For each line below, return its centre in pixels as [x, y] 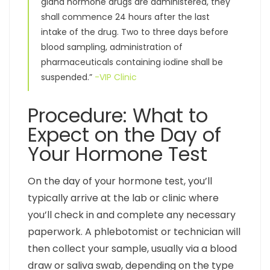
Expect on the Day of [124, 135]
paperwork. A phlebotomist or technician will [134, 232]
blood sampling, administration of [112, 47]
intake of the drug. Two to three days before [135, 32]
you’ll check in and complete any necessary [132, 215]
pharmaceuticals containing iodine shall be [132, 62]
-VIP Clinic [116, 77]
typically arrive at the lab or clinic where [123, 198]
